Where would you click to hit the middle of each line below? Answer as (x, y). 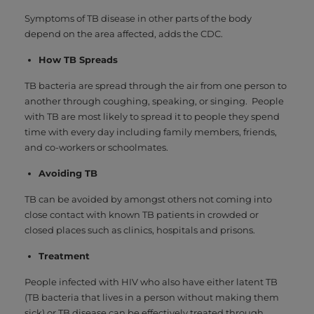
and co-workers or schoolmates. (96, 147)
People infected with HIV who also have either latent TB (151, 281)
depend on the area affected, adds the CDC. (124, 33)
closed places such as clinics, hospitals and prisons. (140, 230)
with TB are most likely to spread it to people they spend (152, 116)
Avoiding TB (68, 173)
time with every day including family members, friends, (151, 131)
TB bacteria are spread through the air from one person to (156, 85)
